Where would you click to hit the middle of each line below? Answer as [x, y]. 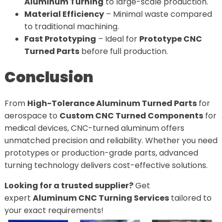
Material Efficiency [64, 14]
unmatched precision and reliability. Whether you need [111, 140]
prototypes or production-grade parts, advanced [101, 153]
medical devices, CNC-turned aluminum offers [94, 128]
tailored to [190, 198]
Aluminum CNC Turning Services [101, 198]
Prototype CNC [170, 39]
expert [18, 198]
